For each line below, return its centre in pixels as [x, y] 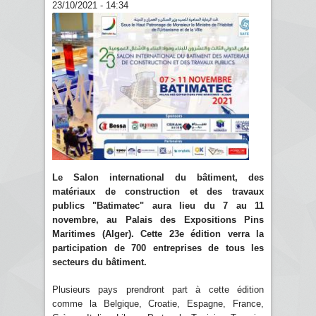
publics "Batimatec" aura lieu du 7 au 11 [158, 205]
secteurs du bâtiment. [99, 262]
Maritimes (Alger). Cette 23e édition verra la [158, 233]
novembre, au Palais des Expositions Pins [158, 219]
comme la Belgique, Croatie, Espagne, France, [158, 303]
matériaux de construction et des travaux [158, 191]
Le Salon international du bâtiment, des [158, 177]
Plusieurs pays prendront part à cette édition [158, 289]
